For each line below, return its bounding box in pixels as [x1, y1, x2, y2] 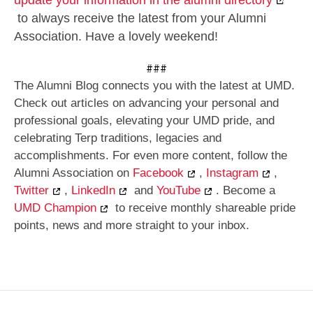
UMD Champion [14, 201, 96, 215]
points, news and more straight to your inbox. [14, 219, 249, 233]
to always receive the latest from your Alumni [14, 10, 266, 25]
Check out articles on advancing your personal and [14, 96, 279, 110]
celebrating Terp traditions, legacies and [14, 131, 221, 145]
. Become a [216, 184, 275, 198]
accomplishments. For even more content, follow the [14, 149, 287, 163]
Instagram [206, 166, 259, 180]
